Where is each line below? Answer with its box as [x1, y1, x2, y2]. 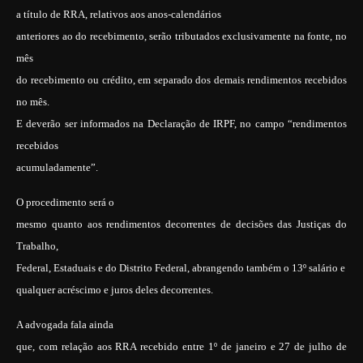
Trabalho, [16, 240, 58, 252]
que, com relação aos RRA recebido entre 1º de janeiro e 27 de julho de [16, 340, 347, 352]
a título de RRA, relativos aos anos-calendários [16, 8, 221, 20]
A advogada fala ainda [16, 318, 113, 331]
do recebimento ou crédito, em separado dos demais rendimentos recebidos [16, 74, 347, 86]
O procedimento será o [16, 196, 114, 208]
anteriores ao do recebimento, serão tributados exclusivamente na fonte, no [16, 30, 347, 42]
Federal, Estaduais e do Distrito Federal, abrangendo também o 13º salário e [16, 262, 345, 274]
